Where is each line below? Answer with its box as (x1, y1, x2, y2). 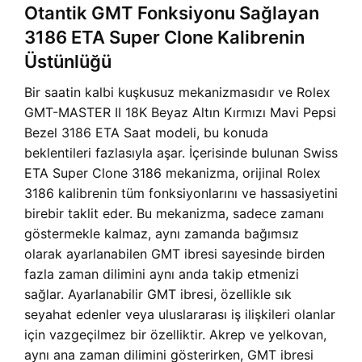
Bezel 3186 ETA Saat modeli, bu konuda (24, 124, 268, 141)
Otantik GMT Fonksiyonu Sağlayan (24, 2, 319, 23)
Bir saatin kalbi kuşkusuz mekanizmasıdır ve (24, 84, 297, 100)
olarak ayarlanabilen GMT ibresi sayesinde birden (24, 246, 325, 262)
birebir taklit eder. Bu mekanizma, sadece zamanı (24, 205, 324, 221)
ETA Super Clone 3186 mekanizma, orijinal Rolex (24, 165, 321, 181)
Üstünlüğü (24, 51, 112, 72)
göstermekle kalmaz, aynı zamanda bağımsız (24, 225, 299, 242)
